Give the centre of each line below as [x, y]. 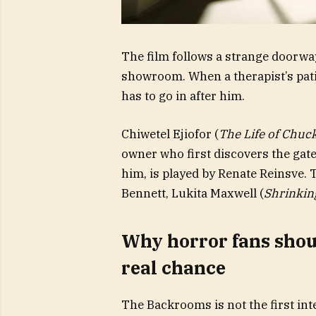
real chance [173, 267]
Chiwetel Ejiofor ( [170, 134]
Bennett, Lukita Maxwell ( [192, 194]
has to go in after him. [183, 96]
